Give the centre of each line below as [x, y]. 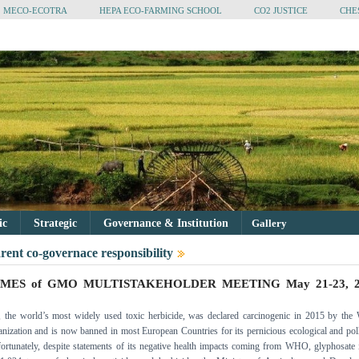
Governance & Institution [166, 224]
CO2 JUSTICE [281, 10]
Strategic [55, 224]
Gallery [268, 224]
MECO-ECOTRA [35, 10]
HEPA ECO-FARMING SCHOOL [161, 10]
